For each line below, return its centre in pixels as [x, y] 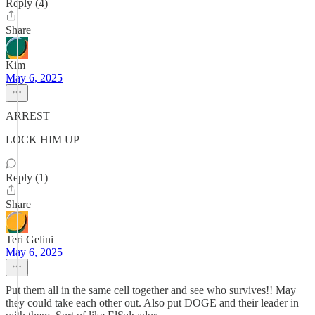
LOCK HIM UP [43, 140]
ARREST [28, 116]
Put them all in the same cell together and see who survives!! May [151, 290]
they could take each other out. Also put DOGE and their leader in [152, 303]
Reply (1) [27, 178]
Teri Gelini [30, 239]
